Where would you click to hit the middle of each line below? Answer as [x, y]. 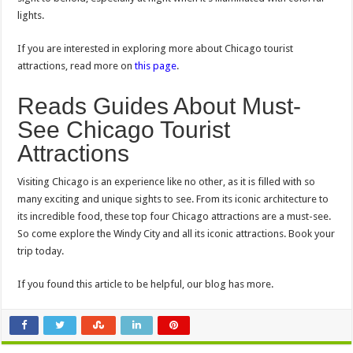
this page [156, 66]
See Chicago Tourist [124, 130]
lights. [31, 16]
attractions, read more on [76, 66]
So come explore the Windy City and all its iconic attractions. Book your [176, 234]
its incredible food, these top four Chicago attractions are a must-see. [175, 217]
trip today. [41, 251]
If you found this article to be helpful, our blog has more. [146, 284]
